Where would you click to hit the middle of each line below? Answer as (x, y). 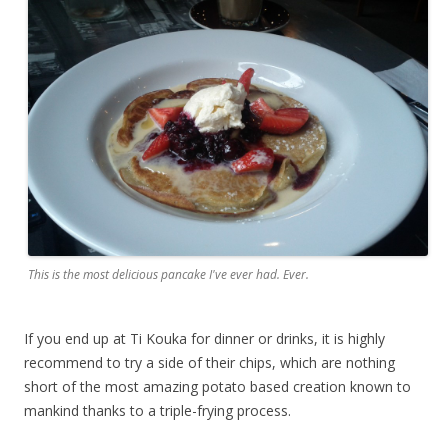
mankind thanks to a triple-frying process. (157, 410)
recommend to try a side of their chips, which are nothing (209, 362)
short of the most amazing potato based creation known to (217, 386)
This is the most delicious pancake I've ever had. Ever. (168, 274)
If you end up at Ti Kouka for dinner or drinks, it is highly (204, 338)
